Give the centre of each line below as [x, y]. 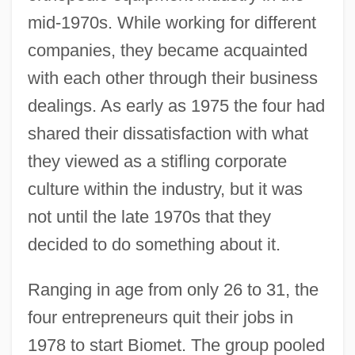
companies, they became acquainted [167, 50]
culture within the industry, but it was [165, 189]
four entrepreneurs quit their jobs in [160, 317]
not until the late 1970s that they [149, 216]
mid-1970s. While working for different [172, 22]
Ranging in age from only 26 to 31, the [173, 289]
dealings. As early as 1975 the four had [176, 105]
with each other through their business [172, 78]
